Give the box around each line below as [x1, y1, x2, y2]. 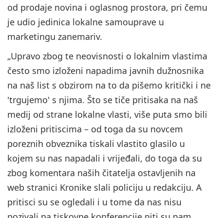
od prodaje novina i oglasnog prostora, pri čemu [7, 1, 207, 14]
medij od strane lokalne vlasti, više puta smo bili [7, 109, 207, 121]
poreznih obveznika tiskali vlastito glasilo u [7, 138, 185, 150]
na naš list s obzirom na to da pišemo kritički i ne [7, 79, 211, 91]
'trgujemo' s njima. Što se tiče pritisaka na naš [7, 94, 198, 106]
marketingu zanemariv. [7, 31, 102, 43]
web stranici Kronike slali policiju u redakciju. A [7, 182, 202, 194]
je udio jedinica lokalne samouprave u [7, 16, 164, 28]
